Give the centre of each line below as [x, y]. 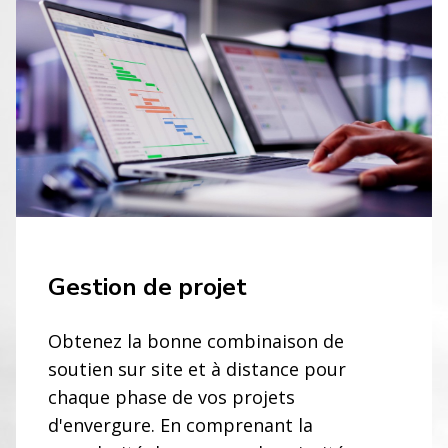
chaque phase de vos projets [171, 396]
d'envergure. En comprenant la [180, 424]
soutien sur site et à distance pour [197, 368]
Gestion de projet [147, 286]
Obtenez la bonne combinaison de [196, 340]
